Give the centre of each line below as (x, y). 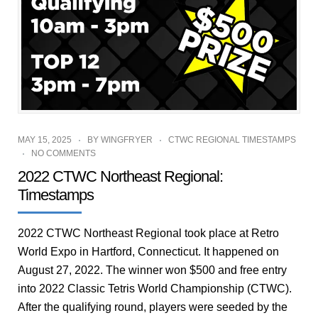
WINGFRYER (127, 140)
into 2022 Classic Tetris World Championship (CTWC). (155, 289)
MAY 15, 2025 (45, 140)
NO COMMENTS (64, 154)
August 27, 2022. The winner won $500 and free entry (152, 270)
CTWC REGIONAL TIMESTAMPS (232, 140)
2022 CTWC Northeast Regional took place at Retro (148, 234)
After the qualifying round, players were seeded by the (153, 307)
